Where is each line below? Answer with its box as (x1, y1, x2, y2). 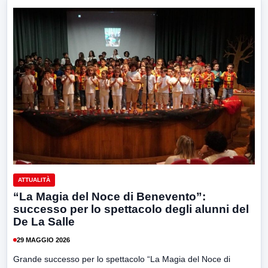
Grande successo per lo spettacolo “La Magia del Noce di (13, 254, 230, 264)
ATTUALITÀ (18, 176, 50, 184)
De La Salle (13, 215, 75, 229)
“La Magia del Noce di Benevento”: (13, 190, 206, 203)
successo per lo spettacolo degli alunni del (13, 203, 249, 216)
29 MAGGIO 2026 (17, 236, 70, 243)
